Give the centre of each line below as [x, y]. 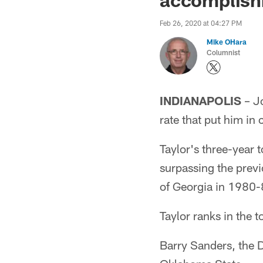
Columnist [223, 52]
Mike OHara [227, 42]
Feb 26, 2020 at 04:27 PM [201, 23]
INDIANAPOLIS [200, 100]
